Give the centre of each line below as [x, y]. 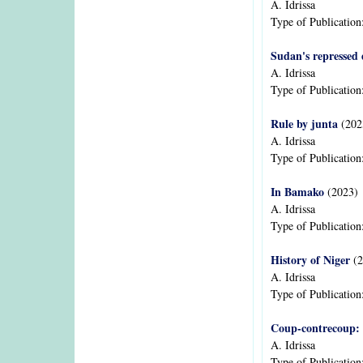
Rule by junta [304, 124]
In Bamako [297, 192]
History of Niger [310, 260]
